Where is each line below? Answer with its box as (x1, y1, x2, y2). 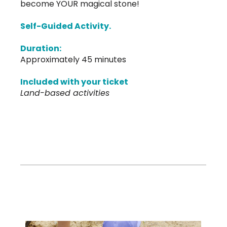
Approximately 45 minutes (20, 54, 127, 66)
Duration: (20, 43, 62, 55)
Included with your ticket (20, 76, 129, 88)
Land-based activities (20, 87, 110, 99)
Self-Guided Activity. (20, 20, 111, 32)
